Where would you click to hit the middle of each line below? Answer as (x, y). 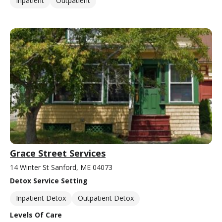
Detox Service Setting (49, 180)
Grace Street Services (58, 153)
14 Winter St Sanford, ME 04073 (61, 167)
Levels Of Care (36, 215)
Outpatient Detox (106, 198)
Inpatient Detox (41, 198)
